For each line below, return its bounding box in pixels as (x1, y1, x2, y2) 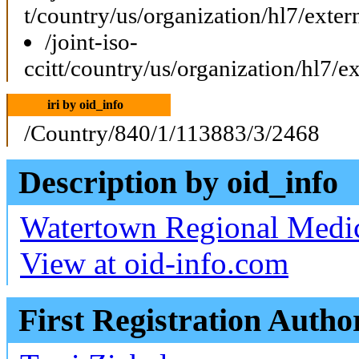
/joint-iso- (45, 28, 138, 54)
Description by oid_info (18, 163, 338, 200)
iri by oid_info (46, 97, 123, 111)
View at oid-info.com (20, 245, 288, 280)
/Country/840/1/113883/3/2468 (24, 119, 320, 146)
